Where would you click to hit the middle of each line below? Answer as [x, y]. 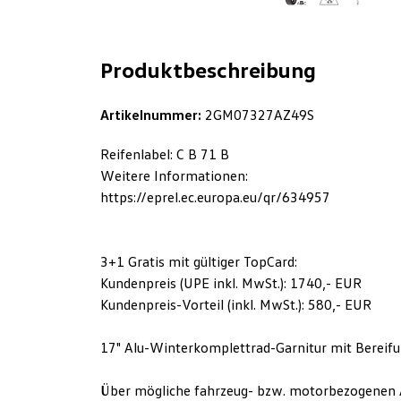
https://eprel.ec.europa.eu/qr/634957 [215, 197]
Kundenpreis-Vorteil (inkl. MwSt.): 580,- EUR [236, 304]
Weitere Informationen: [174, 175]
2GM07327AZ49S [258, 115]
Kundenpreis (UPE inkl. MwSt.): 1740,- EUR [231, 283]
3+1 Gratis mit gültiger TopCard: [199, 261]
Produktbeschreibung [208, 69]
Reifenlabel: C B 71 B [165, 154]
